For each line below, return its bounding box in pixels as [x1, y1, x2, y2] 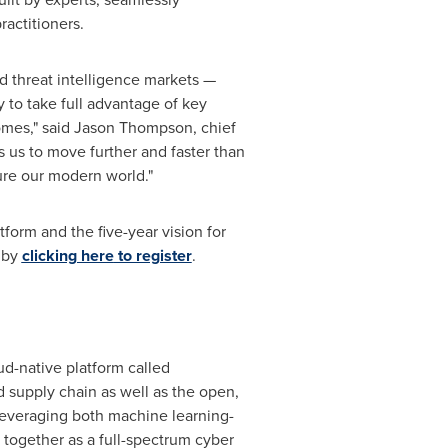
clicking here [21, 244, 114, 267]
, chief [192, 116, 236, 139]
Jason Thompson [73, 116, 193, 139]
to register [113, 244, 192, 267]
